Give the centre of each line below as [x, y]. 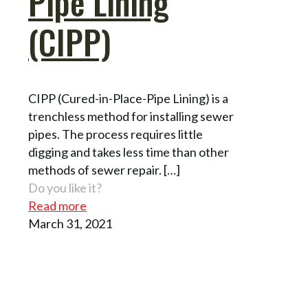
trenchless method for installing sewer [131, 116]
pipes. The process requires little [115, 134]
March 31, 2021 [70, 223]
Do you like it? [65, 187]
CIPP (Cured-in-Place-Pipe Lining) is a [128, 98]
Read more [57, 205]
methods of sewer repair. [95, 169]
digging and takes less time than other [129, 152]
